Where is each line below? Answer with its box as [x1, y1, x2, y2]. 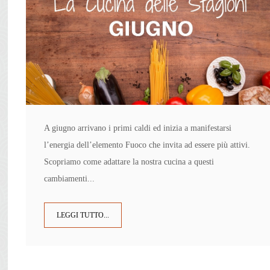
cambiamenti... [44, 174, 95, 184]
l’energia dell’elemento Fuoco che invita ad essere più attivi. [44, 140, 251, 150]
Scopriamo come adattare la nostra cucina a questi [44, 157, 215, 167]
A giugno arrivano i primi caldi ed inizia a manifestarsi [44, 124, 232, 133]
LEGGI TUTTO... [57, 211, 110, 220]
